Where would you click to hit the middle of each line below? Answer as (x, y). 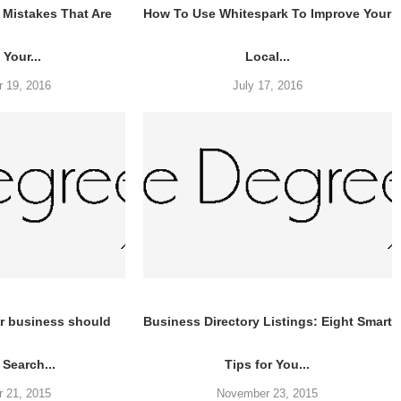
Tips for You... (268, 364)
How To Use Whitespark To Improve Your (268, 14)
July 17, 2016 (267, 86)
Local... (267, 57)
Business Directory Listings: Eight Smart (267, 321)
